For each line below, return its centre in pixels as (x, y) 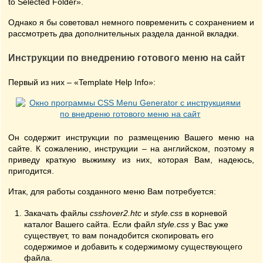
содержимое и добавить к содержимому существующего (133, 247)
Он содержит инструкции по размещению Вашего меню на (131, 137)
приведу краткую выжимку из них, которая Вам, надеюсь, (131, 160)
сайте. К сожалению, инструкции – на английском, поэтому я (131, 149)
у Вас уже (209, 224)
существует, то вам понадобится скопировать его (119, 235)
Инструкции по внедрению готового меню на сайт (127, 58)
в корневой (205, 213)
